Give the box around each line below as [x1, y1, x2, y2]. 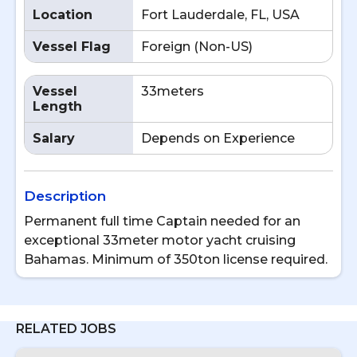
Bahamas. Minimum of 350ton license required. [24, 252, 328, 267]
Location [33, 7, 92, 22]
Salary [33, 131, 75, 146]
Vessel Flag [33, 39, 111, 54]
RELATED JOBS [16, 321, 116, 336]
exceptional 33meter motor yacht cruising [24, 233, 296, 248]
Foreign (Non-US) [141, 39, 253, 54]
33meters [141, 84, 204, 99]
